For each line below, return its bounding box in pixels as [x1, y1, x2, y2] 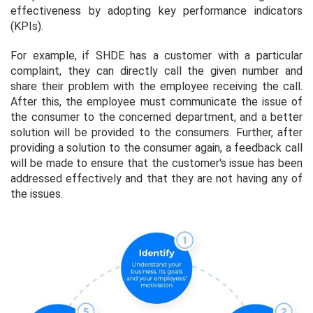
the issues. [10, 187, 63, 201]
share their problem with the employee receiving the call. [10, 79, 303, 93]
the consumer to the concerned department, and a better [10, 110, 303, 124]
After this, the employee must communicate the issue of [10, 94, 303, 108]
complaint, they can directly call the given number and [10, 64, 303, 78]
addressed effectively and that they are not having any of [10, 171, 303, 185]
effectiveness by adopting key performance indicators [10, 3, 303, 17]
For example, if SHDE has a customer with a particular [10, 48, 303, 62]
